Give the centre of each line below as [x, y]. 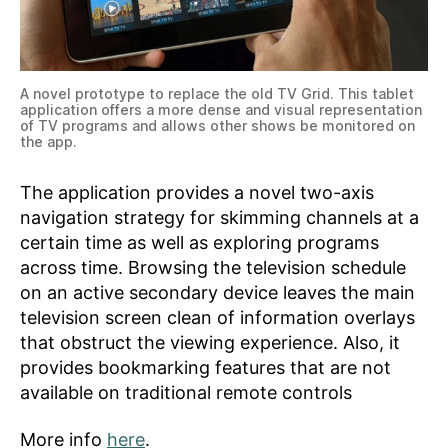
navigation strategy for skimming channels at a [219, 217]
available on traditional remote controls [186, 392]
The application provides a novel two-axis [197, 192]
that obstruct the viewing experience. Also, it [210, 342]
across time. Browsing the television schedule [213, 267]
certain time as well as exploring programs [199, 242]
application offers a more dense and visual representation [221, 109]
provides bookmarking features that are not [205, 367]
